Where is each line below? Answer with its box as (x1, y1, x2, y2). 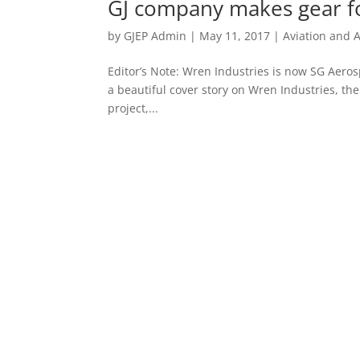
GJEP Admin (124, 27, 187, 43)
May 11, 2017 (199, 27, 271, 43)
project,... (108, 100, 159, 116)
